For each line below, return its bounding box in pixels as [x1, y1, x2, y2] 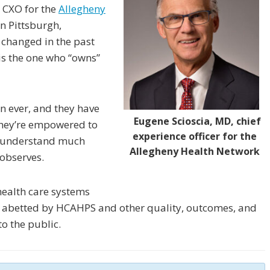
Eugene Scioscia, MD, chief [134, 115, 261, 128]
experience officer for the [132, 130, 257, 143]
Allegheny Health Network [129, 145, 260, 158]
